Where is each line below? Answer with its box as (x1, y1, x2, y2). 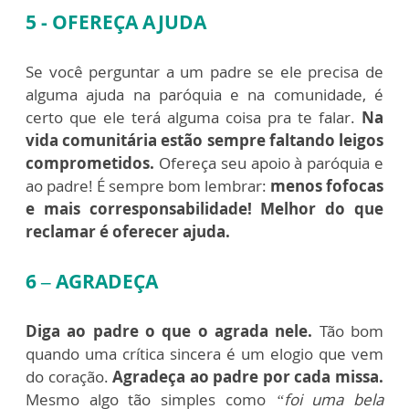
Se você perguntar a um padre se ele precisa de (26, 61, 383, 82)
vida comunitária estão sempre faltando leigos (26, 130, 383, 151)
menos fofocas (270, 175, 383, 196)
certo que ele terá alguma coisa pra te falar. (26, 107, 362, 128)
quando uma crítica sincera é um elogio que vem (26, 343, 383, 364)
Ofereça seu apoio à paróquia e (158, 152, 384, 173)
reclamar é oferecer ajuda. (26, 221, 230, 242)
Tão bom (312, 320, 384, 341)
